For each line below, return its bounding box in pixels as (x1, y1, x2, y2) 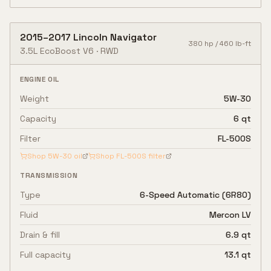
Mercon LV (209, 209, 251, 220)
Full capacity (20, 249, 71, 260)
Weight (20, 93, 49, 104)
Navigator (110, 31, 157, 44)
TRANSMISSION (20, 171, 78, 180)
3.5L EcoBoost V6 (20, 45, 94, 56)
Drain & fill (20, 229, 60, 240)
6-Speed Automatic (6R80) (140, 189, 251, 200)
